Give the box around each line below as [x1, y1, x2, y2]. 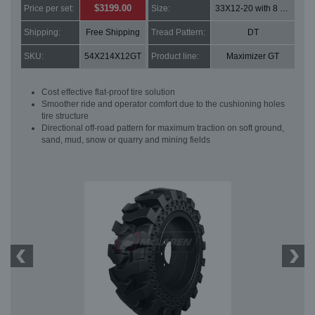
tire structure [41, 111, 89, 122]
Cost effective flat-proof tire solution [41, 87, 175, 98]
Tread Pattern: [151, 27, 205, 38]
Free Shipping [86, 27, 140, 38]
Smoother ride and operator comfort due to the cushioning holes [41, 99, 285, 110]
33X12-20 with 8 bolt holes [280, 4, 288, 14]
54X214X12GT [84, 51, 141, 62]
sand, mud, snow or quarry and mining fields [41, 135, 210, 146]
